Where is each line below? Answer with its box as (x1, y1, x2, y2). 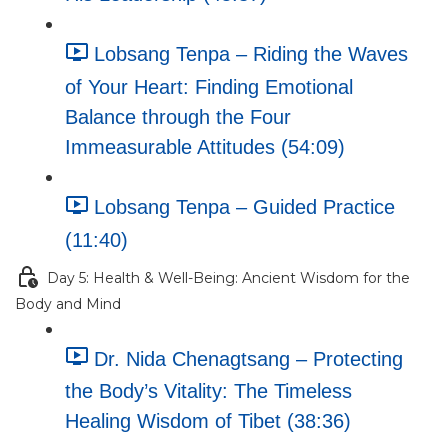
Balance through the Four (65, 105, 291, 128)
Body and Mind (15, 294, 121, 313)
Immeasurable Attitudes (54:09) (65, 135, 345, 158)
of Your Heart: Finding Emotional (65, 75, 353, 98)
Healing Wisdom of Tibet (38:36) (65, 410, 351, 433)
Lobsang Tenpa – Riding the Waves (94, 43, 408, 66)
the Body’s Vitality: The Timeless (65, 380, 352, 403)
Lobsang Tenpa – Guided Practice (94, 195, 395, 218)
